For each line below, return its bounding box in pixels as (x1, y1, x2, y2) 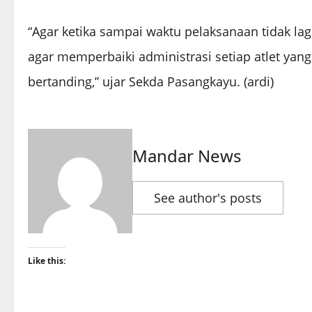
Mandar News (132, 144, 242, 168)
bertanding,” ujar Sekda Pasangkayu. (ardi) (28, 73, 274, 91)
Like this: (28, 255, 65, 267)
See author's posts (154, 189, 262, 207)
